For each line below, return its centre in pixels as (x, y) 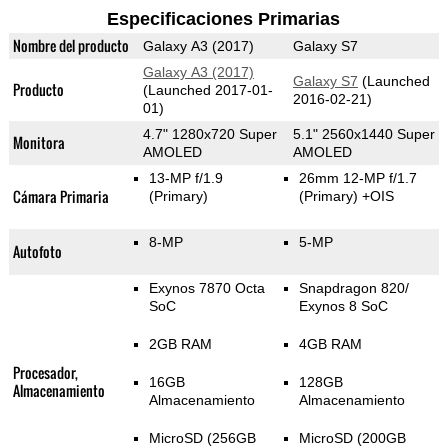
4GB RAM (330, 344)
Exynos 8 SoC (343, 306)
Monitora (38, 143)
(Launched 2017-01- (207, 90)
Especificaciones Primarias (224, 19)
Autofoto (37, 252)
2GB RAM (180, 344)
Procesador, (45, 373)
